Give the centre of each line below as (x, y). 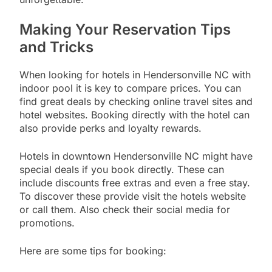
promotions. (47, 223)
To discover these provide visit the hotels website (133, 196)
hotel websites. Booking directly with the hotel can (134, 115)
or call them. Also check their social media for (125, 210)
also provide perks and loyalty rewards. (110, 128)
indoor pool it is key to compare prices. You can (130, 88)
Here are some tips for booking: (93, 251)
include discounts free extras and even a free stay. (135, 183)
